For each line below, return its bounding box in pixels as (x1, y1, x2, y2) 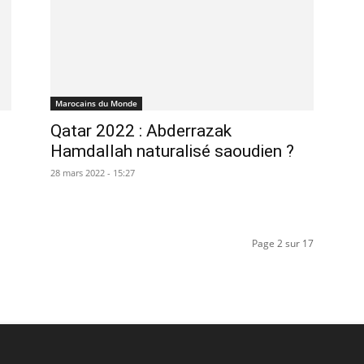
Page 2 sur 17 (252, 236, 314, 250)
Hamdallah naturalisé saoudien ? (50, 141, 294, 161)
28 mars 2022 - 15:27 (50, 167, 135, 179)
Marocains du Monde (55, 97, 137, 109)
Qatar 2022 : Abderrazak (50, 121, 232, 141)
